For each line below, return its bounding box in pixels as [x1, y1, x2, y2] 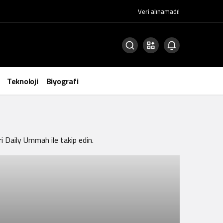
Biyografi [46, 73, 79, 89]
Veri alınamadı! [138, 5, 180, 17]
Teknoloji [6, 73, 38, 89]
